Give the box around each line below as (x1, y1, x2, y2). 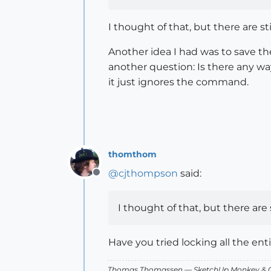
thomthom (108, 148, 157, 160)
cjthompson (119, 168, 178, 179)
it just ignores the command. (108, 76, 249, 88)
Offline (96, 173, 128, 184)
